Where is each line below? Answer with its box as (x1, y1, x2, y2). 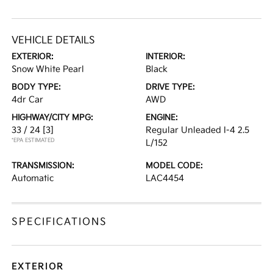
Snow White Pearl (12, 64, 85, 74)
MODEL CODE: (146, 161, 203, 171)
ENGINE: (146, 113, 178, 122)
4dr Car (12, 94, 44, 105)
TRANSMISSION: (12, 161, 75, 171)
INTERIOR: (146, 52, 185, 62)
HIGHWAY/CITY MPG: (12, 113, 94, 122)
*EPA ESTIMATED (12, 137, 55, 144)
